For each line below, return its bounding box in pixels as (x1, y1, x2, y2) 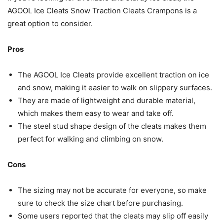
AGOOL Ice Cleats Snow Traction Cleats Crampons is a (7, 6, 197, 16)
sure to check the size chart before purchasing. (18, 198, 183, 208)
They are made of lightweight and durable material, (18, 96, 195, 106)
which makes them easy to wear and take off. (18, 109, 174, 118)
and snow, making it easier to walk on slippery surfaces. (18, 83, 212, 93)
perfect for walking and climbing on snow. (18, 134, 163, 144)
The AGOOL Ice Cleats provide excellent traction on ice (18, 70, 209, 80)
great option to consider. (7, 19, 93, 29)
